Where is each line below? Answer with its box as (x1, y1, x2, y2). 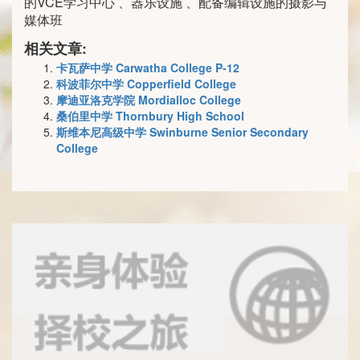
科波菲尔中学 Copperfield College (56, 76, 236, 92)
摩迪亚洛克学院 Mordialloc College (56, 92, 241, 108)
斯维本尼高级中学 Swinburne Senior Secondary (56, 124, 309, 141)
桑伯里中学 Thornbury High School (56, 108, 244, 125)
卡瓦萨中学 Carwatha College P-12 (56, 59, 239, 76)
